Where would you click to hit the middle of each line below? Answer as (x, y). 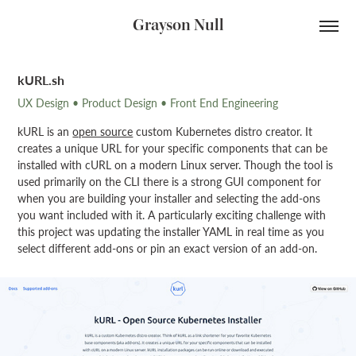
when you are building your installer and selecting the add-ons (169, 198)
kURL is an (45, 132)
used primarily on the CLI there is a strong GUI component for (170, 182)
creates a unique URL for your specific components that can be (173, 148)
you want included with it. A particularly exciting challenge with (172, 215)
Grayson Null (178, 25)
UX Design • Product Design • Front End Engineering (148, 103)
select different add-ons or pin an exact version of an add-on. (169, 248)
